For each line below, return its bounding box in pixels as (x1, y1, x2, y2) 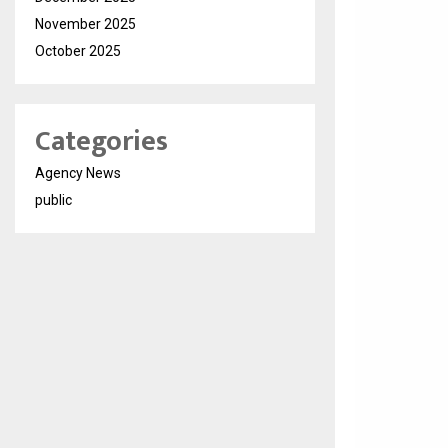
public (35, 192, 72, 209)
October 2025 (35, 43, 121, 60)
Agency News (35, 165, 121, 182)
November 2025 (35, 16, 136, 33)
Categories (35, 118, 168, 166)
